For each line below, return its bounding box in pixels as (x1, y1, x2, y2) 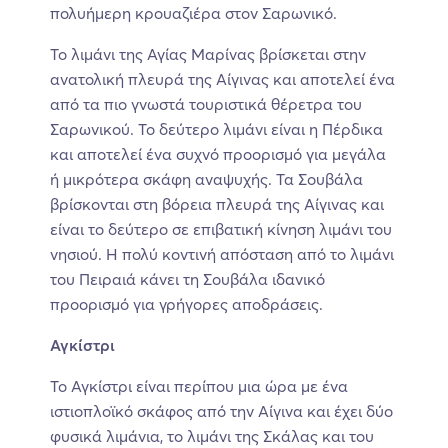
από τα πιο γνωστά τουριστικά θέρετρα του (50, 93, 362, 114)
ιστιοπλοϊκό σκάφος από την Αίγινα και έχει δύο (50, 400, 393, 421)
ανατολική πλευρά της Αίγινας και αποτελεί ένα (50, 68, 395, 89)
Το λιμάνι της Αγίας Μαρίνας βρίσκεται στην (50, 43, 366, 64)
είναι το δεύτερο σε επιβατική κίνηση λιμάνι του (50, 218, 392, 239)
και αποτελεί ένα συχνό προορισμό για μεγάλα (50, 143, 386, 164)
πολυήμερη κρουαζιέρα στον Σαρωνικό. (50, 2, 337, 23)
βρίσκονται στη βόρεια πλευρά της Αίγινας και (50, 193, 384, 214)
